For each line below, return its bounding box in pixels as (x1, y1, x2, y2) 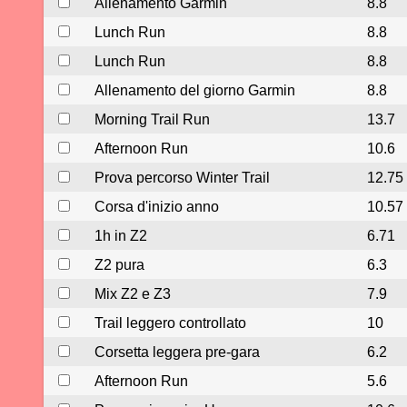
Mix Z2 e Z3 (94, 286, 171, 303)
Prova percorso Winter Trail (94, 170, 270, 186)
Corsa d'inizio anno (94, 199, 219, 215)
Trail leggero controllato (94, 315, 246, 332)
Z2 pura (94, 257, 144, 273)
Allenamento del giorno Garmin (94, 83, 295, 99)
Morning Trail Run (94, 112, 210, 128)
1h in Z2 (94, 228, 147, 244)
